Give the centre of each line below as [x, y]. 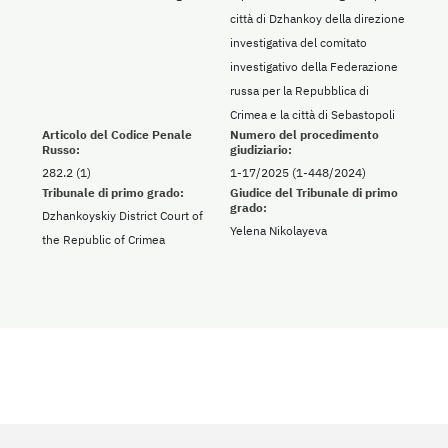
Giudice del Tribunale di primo [314, 193]
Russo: [61, 150]
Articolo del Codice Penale [117, 135]
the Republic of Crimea [103, 240]
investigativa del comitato [298, 43]
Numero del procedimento [304, 135]
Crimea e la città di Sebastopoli [312, 115]
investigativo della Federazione [314, 67]
